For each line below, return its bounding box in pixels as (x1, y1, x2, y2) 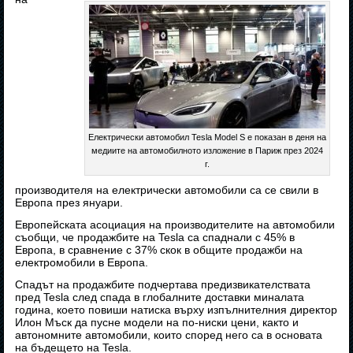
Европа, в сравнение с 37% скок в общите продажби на (15, 243, 303, 257)
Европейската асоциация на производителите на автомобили (15, 218, 336, 232)
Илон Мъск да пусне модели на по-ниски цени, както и (15, 316, 299, 329)
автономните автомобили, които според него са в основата (15, 329, 323, 342)
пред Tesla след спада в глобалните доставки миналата (15, 291, 305, 304)
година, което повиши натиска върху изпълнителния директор (15, 303, 338, 317)
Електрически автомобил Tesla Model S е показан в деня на (87, 132, 326, 143)
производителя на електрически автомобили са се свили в (15, 184, 319, 197)
